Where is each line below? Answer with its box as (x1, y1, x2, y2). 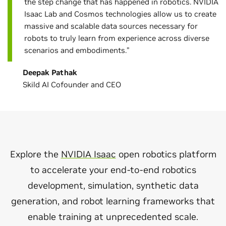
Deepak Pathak (23, 67, 77, 77)
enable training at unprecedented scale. (28, 210, 198, 222)
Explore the (10, 148, 61, 160)
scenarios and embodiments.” (24, 45, 130, 55)
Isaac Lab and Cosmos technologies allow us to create (24, 9, 216, 19)
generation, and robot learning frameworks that (11, 195, 215, 207)
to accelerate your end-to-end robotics (30, 163, 196, 176)
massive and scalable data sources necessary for (24, 21, 198, 31)
